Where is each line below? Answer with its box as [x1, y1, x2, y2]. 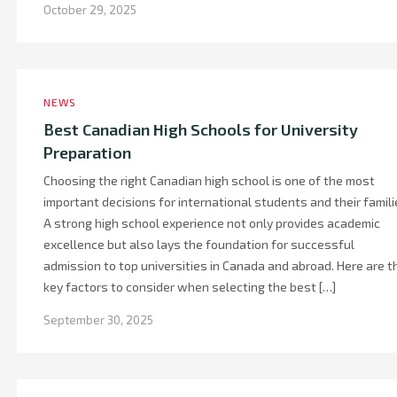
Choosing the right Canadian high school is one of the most [43, 173, 375, 188]
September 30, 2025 [43, 313, 153, 327]
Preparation [43, 143, 131, 162]
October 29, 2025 [43, 3, 136, 17]
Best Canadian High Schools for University [43, 120, 358, 139]
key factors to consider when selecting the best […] [43, 279, 336, 294]
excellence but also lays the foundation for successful [43, 237, 354, 252]
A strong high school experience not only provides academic [43, 215, 380, 230]
